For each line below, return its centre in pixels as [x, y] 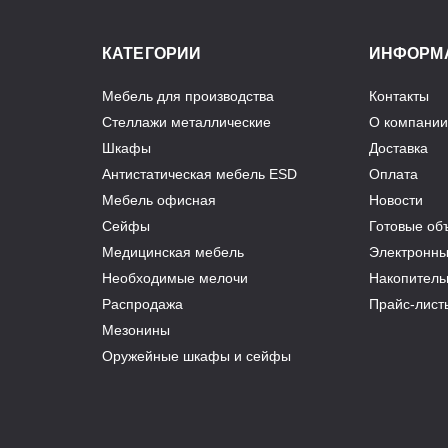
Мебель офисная [159, 200]
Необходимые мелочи [175, 278]
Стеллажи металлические [186, 122]
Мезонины [136, 330]
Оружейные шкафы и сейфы [196, 356]
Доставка [398, 148]
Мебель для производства [188, 96]
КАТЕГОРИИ [152, 53]
